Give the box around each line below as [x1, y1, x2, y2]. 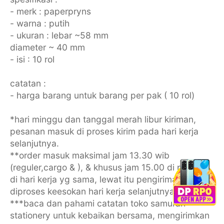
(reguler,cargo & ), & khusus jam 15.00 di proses [9, 161, 204, 172]
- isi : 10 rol [9, 53, 54, 64]
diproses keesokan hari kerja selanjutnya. [9, 185, 177, 196]
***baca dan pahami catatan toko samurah [9, 197, 185, 208]
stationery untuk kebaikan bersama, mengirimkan [9, 209, 209, 220]
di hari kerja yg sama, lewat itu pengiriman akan [9, 173, 204, 184]
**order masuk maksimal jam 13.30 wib [9, 149, 169, 160]
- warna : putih [9, 17, 69, 28]
